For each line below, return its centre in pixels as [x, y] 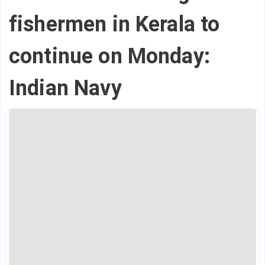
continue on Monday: [109, 56]
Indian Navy [65, 88]
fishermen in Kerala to [114, 25]
